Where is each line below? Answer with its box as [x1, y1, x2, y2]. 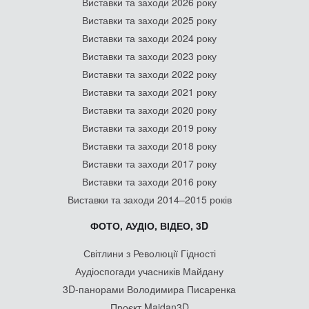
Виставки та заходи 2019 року [82, 121, 217, 134]
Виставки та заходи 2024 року [82, 31, 217, 45]
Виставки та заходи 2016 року [82, 175, 217, 188]
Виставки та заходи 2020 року [82, 103, 217, 117]
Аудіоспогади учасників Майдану [75, 264, 223, 278]
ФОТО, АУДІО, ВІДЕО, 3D [90, 219, 208, 232]
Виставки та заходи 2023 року [82, 49, 217, 63]
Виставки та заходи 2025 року [82, 13, 217, 27]
